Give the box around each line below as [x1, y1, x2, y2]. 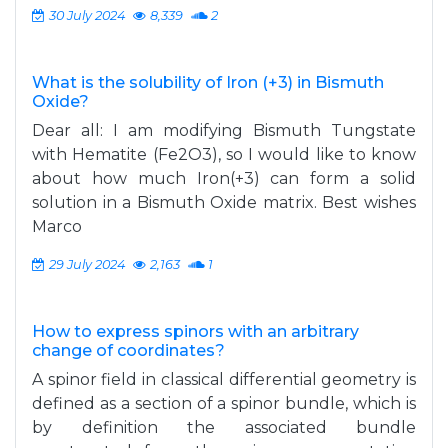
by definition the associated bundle [32, 418, 416, 437]
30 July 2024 [49, 8, 125, 23]
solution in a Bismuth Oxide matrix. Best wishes [32, 193, 416, 212]
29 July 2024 [49, 257, 125, 272]
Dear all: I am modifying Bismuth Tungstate [32, 121, 416, 140]
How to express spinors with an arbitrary [32, 322, 359, 341]
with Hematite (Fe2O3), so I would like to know [32, 145, 416, 164]
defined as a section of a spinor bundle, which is [32, 394, 416, 413]
